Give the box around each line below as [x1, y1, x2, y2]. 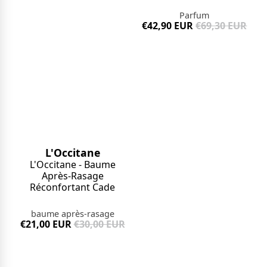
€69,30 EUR [195, 18, 247, 32]
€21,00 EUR [20, 218, 72, 231]
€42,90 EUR [142, 18, 194, 32]
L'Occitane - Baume [29, 158, 116, 172]
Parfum [179, 9, 210, 21]
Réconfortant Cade [30, 181, 116, 194]
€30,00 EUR [73, 218, 125, 231]
